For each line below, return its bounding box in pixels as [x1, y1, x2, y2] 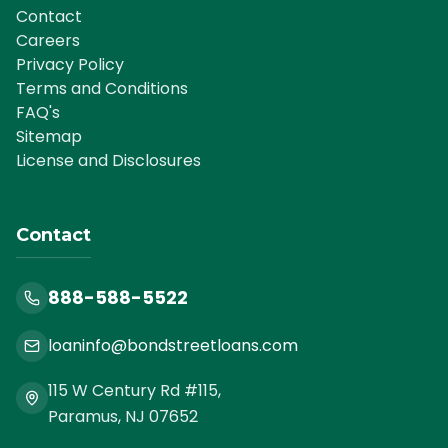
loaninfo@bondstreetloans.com [48, 334, 298, 358]
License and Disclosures [16, 149, 201, 173]
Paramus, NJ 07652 [48, 405, 198, 429]
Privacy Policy [16, 53, 124, 77]
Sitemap [16, 125, 82, 149]
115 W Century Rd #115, [48, 379, 221, 403]
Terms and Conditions [16, 77, 188, 101]
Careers [16, 29, 80, 53]
